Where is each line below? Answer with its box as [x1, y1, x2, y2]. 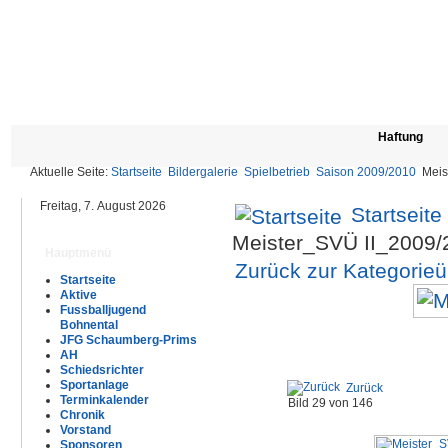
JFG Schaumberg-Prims [60, 333, 197, 347]
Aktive [60, 288, 97, 302]
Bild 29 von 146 [287, 396, 379, 411]
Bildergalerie [168, 165, 238, 179]
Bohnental [60, 318, 118, 332]
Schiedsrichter [60, 363, 144, 377]
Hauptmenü [45, 246, 111, 260]
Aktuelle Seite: [30, 165, 111, 179]
